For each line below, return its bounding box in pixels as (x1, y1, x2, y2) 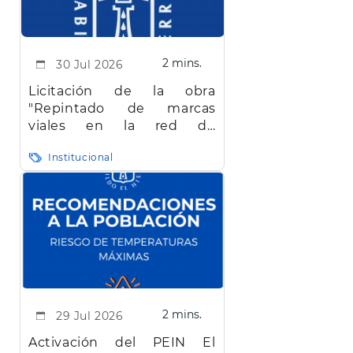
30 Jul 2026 (56, 57, 124, 72)
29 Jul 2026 (56, 308, 124, 323)
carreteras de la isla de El (28, 135, 216, 150)
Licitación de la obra (28, 83, 216, 98)
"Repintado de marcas (28, 100, 216, 116)
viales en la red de (28, 117, 216, 133)
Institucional (48, 150, 113, 163)
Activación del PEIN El (28, 334, 216, 350)
